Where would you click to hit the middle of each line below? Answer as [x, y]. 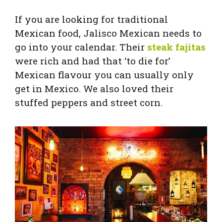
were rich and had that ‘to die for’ [93, 60]
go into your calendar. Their [80, 47]
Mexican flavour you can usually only [104, 74]
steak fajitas [175, 47]
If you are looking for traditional [91, 19]
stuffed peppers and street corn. [89, 102]
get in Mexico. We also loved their [94, 88]
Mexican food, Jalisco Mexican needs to [108, 33]
